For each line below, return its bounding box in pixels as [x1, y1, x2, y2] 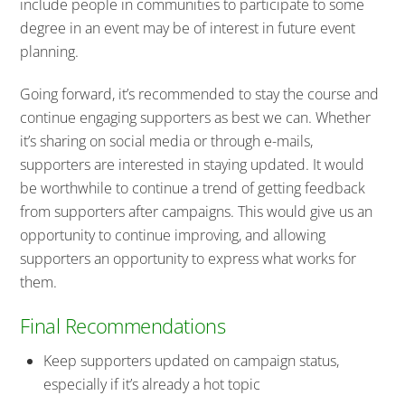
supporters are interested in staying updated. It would [20, 154, 365, 174]
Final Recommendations [20, 312, 226, 339]
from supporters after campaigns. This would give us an [20, 201, 373, 221]
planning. [20, 41, 80, 61]
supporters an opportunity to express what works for [20, 248, 357, 268]
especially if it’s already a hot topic [43, 374, 260, 395]
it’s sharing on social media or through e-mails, [20, 130, 314, 151]
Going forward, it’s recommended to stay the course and [20, 83, 380, 104]
